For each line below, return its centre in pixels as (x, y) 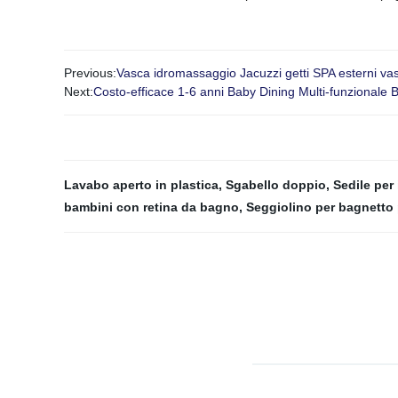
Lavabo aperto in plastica (141, 185)
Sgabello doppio (276, 185)
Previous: (90, 73)
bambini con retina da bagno (151, 207)
